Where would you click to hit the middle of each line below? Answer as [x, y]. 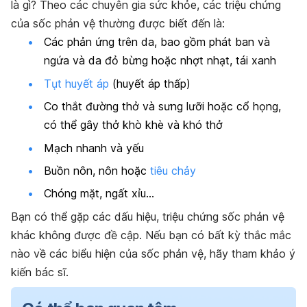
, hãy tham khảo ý [249, 253]
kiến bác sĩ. [40, 272]
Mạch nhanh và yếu [94, 148]
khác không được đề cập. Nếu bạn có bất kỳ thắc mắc [151, 235]
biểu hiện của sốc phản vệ [137, 253]
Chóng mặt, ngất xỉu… [99, 194]
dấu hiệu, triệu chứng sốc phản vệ [199, 216]
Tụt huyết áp [76, 83]
